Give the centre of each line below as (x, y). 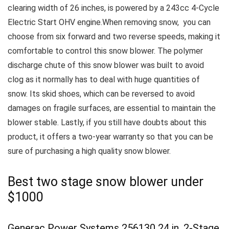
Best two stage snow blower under (106, 182)
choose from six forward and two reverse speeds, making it (114, 37)
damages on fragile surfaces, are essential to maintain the (112, 108)
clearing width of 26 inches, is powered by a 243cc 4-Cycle (113, 8)
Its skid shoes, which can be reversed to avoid (112, 94)
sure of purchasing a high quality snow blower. (89, 151)
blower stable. (34, 122)
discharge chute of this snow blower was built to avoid (106, 65)
